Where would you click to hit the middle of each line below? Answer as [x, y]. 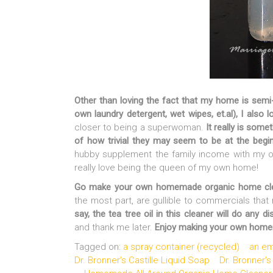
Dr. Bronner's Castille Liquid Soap [142, 260]
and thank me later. [115, 227]
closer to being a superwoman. [139, 127]
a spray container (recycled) [181, 246]
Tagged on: [99, 246]
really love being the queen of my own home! [166, 167]
